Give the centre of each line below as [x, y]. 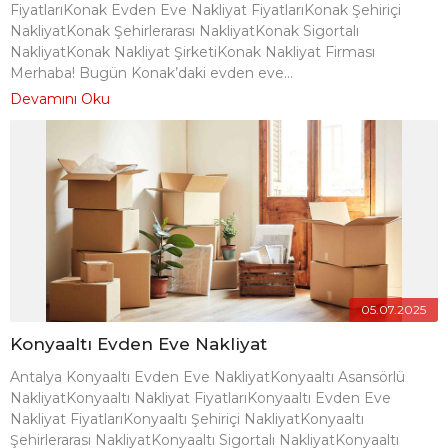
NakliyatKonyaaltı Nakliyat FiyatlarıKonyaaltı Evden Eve [200, 397]
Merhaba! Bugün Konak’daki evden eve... [151, 73]
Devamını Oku [60, 99]
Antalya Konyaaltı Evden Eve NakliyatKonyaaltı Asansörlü [207, 376]
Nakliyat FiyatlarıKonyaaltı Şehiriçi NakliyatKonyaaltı [187, 418]
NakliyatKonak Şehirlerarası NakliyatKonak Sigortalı [184, 31]
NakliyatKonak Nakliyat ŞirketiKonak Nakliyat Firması [192, 52]
